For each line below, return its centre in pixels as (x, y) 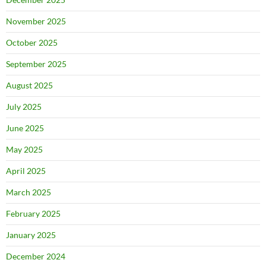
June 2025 (25, 128)
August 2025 (29, 85)
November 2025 (36, 21)
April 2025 (26, 171)
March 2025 (28, 192)
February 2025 (33, 214)
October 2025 (32, 43)
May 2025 (24, 150)
